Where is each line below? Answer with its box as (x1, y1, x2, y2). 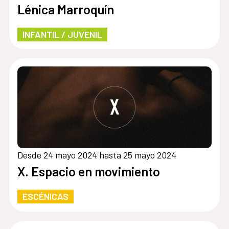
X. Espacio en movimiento (17, 164, 160, 179)
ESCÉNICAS (22, 191, 68, 202)
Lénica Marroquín (17, 1, 114, 17)
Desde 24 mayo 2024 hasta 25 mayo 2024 (17, 149, 176, 161)
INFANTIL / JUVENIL (22, 28, 102, 40)
